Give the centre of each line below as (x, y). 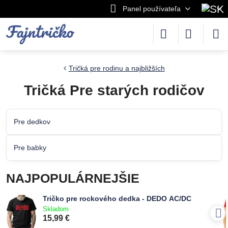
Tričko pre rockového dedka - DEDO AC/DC (117, 198)
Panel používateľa (151, 9)
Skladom (56, 209)
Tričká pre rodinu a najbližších (117, 68)
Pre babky (30, 148)
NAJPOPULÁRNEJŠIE (73, 178)
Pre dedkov (32, 122)
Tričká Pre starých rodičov (114, 90)
